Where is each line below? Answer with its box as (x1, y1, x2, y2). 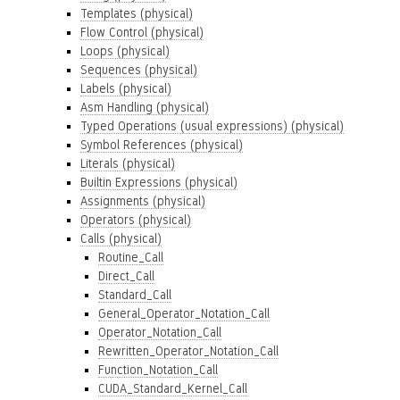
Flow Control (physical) (80, 25, 204, 39)
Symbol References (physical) (80, 137, 243, 152)
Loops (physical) (80, 44, 170, 58)
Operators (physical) (80, 212, 191, 227)
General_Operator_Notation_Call (98, 306, 270, 321)
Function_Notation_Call (98, 362, 218, 377)
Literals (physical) (80, 156, 175, 171)
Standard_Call (98, 287, 171, 302)
